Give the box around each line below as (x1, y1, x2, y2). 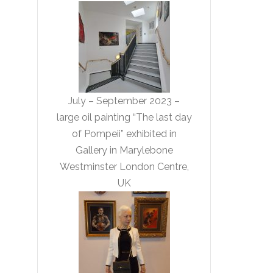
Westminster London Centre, (59, 161, 189, 172)
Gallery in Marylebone (75, 144, 173, 156)
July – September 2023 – (68, 95, 180, 107)
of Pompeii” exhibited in (71, 128, 177, 140)
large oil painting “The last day (56, 112, 192, 123)
